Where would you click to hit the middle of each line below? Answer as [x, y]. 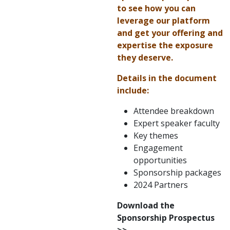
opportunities [160, 160]
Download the [146, 206]
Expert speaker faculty [177, 123]
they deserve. [145, 58]
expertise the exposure [165, 45]
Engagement [158, 148]
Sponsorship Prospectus [166, 218]
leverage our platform [164, 21]
